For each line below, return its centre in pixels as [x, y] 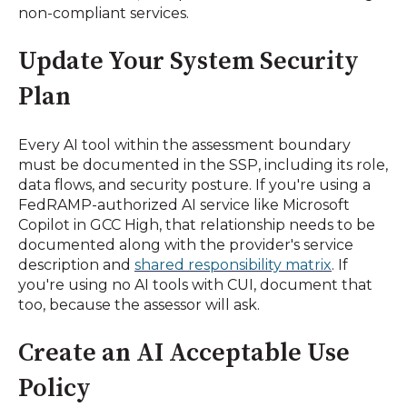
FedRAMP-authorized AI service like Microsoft [184, 204]
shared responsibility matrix [233, 264]
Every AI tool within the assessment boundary [184, 144]
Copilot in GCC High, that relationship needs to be [197, 224]
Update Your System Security [189, 62]
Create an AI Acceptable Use [184, 353]
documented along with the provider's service [186, 244]
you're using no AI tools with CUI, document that [195, 284]
